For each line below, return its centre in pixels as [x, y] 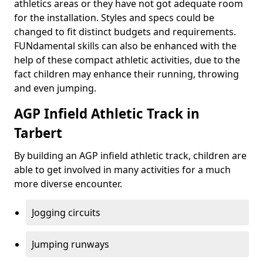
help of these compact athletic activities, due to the [127, 60]
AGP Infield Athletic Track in [107, 114]
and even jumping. [55, 88]
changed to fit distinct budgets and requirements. [125, 32]
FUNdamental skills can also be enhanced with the [125, 46]
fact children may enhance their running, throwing [127, 74]
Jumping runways [70, 244]
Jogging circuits [66, 213]
